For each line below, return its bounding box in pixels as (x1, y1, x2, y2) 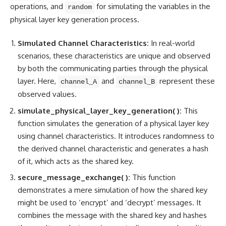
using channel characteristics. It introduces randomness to (18, 131, 214, 141)
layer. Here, (18, 76, 58, 86)
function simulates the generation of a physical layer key (18, 118, 209, 128)
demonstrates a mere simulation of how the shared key (18, 185, 207, 195)
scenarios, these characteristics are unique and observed (18, 51, 210, 61)
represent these (157, 76, 215, 86)
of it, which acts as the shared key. (18, 156, 134, 166)
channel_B (119, 78, 155, 86)
